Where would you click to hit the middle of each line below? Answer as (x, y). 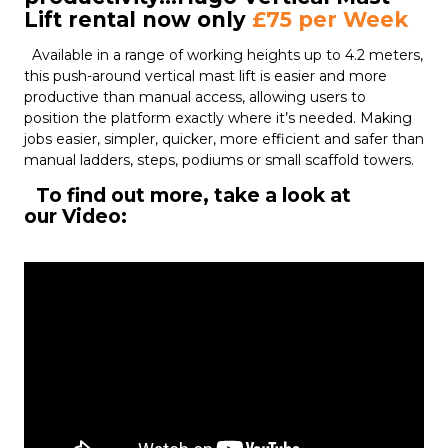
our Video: (75, 216)
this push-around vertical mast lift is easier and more (205, 76)
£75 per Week (336, 19)
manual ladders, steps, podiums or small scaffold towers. (219, 160)
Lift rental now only (138, 19)
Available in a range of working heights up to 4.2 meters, (223, 55)
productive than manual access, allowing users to (195, 97)
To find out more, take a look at (187, 195)
